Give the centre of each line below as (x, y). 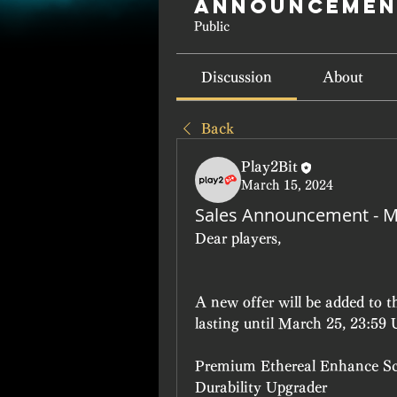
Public (212, 27)
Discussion (237, 77)
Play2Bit (269, 167)
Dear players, (240, 238)
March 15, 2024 (287, 185)
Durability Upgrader (261, 387)
